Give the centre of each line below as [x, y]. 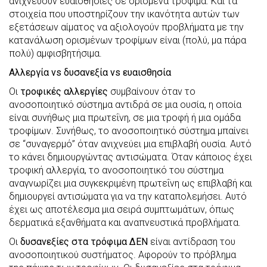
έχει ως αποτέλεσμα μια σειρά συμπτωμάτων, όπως [122, 209]
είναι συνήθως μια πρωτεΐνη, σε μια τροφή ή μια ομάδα [125, 117]
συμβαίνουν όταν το [152, 91]
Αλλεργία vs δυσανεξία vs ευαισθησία [90, 72]
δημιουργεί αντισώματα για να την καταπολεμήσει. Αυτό [128, 196]
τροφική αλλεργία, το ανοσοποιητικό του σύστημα [116, 170]
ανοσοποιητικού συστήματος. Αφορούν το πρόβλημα [122, 254]
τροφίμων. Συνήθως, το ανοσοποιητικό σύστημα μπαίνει [129, 131]
